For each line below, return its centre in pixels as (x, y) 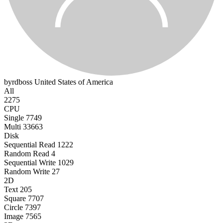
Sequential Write (30, 163)
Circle (13, 208)
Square (15, 199)
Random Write (27, 172)
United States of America (74, 82)
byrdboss (19, 82)
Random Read (27, 154)
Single (14, 118)
